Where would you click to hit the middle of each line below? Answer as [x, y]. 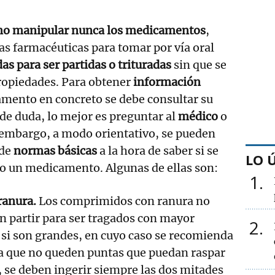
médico [199, 116]
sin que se [200, 64]
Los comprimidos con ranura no [123, 201]
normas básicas [56, 150]
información [167, 82]
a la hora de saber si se [159, 150]
